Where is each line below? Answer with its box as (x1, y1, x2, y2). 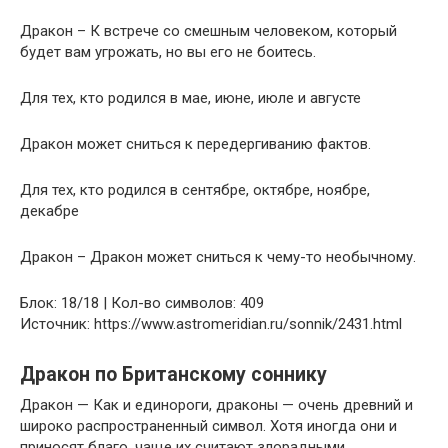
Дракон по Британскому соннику (20, 362, 327, 386)
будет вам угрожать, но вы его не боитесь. (20, 42, 316, 61)
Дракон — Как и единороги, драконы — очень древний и (20, 395, 413, 414)
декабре (20, 201, 79, 220)
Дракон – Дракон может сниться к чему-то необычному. (20, 247, 416, 266)
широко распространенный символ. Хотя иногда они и (20, 416, 397, 435)
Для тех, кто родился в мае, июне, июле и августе (20, 88, 361, 107)
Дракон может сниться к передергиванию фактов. (20, 134, 371, 153)
